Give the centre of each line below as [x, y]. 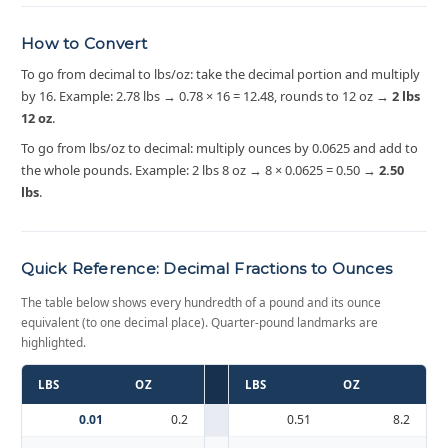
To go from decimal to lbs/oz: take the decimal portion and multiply [220, 74]
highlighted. [53, 342]
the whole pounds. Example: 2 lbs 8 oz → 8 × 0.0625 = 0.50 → [200, 170]
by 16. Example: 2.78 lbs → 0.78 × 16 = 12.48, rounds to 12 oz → [206, 96]
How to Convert [84, 43]
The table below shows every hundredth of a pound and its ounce [201, 302]
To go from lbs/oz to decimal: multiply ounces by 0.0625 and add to [219, 148]
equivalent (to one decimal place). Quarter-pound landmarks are [199, 322]
